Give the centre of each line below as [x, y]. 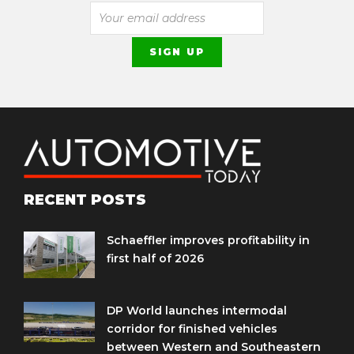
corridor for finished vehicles [192, 329]
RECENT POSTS [85, 200]
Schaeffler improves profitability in [208, 241]
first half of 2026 [155, 259]
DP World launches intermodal [197, 311]
